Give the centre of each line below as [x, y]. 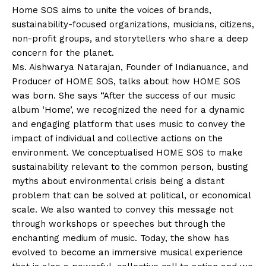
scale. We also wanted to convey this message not [123, 209]
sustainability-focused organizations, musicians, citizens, [133, 24]
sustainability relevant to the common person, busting [130, 167]
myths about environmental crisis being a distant [118, 181]
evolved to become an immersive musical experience [127, 252]
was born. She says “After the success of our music [123, 95]
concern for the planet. [63, 53]
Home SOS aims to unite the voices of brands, [112, 10]
